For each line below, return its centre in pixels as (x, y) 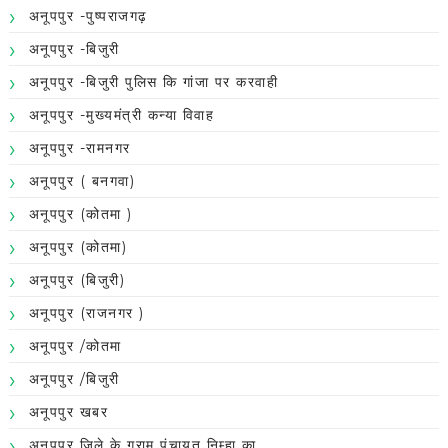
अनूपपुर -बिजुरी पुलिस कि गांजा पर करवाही (153, 82)
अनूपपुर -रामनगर (79, 148)
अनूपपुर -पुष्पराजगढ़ (88, 16)
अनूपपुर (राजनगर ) (86, 313)
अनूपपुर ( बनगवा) (82, 181)
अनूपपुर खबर (68, 412)
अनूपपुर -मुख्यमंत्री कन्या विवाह (121, 115)
